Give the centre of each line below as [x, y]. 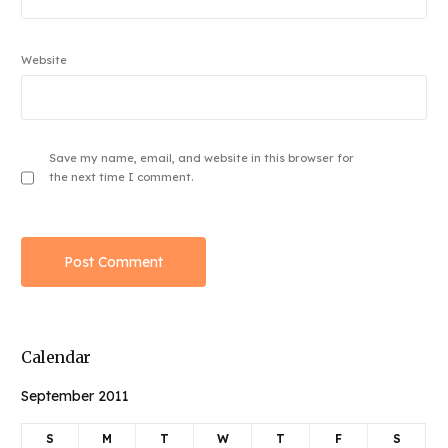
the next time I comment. [121, 177]
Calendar [56, 357]
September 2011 [75, 396]
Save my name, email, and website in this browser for [202, 158]
